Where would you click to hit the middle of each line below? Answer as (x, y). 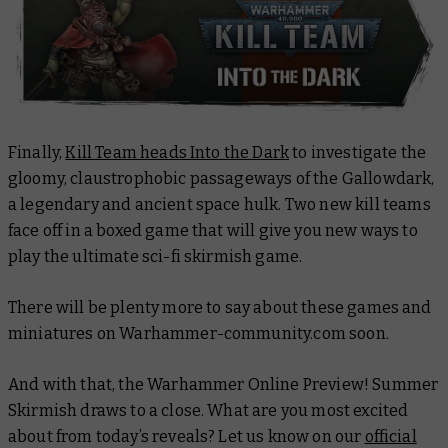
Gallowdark (386, 179)
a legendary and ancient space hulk (143, 205)
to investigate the (358, 153)
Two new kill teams (356, 205)
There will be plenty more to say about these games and (220, 308)
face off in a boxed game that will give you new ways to (213, 231)
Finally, (37, 153)
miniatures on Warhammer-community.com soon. (200, 334)
